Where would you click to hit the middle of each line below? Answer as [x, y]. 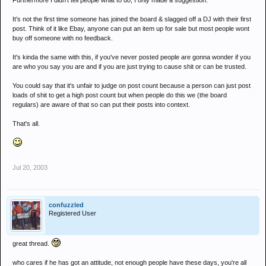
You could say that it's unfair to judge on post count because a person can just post [132, 85]
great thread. [32, 243]
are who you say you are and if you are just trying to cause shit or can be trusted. [129, 66]
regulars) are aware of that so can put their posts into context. [101, 104]
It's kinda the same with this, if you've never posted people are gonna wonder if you [132, 57]
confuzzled [66, 205]
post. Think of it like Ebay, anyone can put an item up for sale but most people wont [131, 28]
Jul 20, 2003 [30, 167]
